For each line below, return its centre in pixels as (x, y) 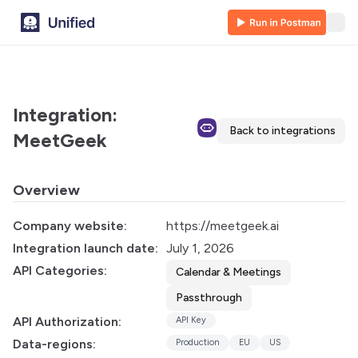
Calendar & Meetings (229, 272)
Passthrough (209, 298)
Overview (46, 190)
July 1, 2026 (200, 248)
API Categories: (60, 270)
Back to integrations (282, 131)
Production (198, 342)
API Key (191, 320)
